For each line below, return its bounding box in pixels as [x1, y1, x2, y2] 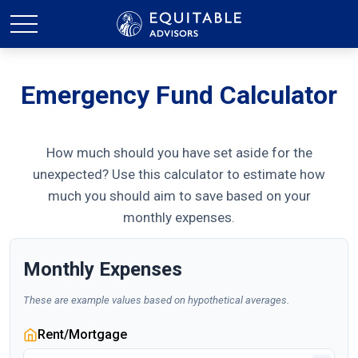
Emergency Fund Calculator [21, 80, 337, 110]
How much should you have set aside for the [46, 145, 312, 161]
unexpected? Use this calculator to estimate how [33, 166, 325, 182]
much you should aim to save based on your [47, 188, 311, 204]
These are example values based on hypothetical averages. [23, 294, 289, 306]
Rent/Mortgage [38, 327, 127, 342]
